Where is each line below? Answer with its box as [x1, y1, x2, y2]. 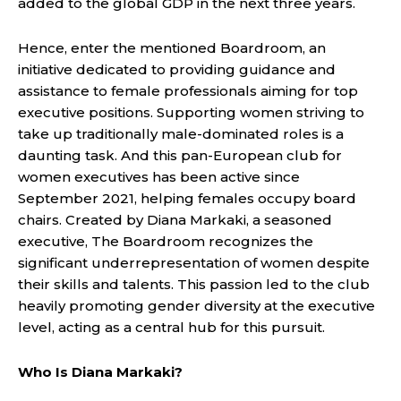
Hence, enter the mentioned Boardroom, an [18, 38, 326, 56]
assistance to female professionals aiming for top [18, 81, 358, 99]
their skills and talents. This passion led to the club [18, 275, 370, 293]
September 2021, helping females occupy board [18, 189, 356, 207]
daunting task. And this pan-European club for [18, 146, 342, 164]
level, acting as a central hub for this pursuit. [18, 318, 325, 336]
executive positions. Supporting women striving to [18, 103, 364, 121]
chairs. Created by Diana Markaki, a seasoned [18, 210, 332, 228]
